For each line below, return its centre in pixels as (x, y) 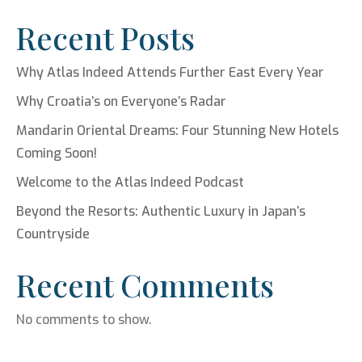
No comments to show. (84, 319)
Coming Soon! (57, 153)
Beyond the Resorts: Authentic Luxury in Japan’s (161, 211)
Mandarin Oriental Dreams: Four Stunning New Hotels (177, 130)
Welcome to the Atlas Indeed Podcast (130, 182)
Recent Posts (105, 37)
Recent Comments (145, 284)
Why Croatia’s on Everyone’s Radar (121, 101)
